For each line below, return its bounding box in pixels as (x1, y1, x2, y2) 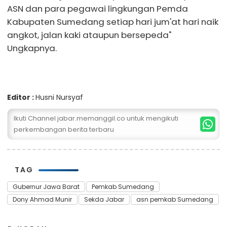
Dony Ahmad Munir (13, 195, 72, 204)
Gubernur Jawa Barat (13, 182, 80, 192)
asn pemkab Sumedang (136, 195, 213, 204)
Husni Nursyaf (35, 92, 83, 103)
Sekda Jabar (84, 195, 124, 204)
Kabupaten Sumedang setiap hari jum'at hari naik (7, 15, 218, 28)
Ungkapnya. (7, 42, 59, 54)
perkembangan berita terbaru (14, 125, 114, 135)
